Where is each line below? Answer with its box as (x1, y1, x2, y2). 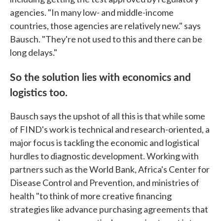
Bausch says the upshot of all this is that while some (10, 110, 205, 121)
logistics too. (10, 84, 68, 99)
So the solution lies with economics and (10, 69, 191, 84)
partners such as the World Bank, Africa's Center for (10, 163, 210, 175)
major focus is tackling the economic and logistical (10, 137, 199, 148)
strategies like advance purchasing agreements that (10, 203, 208, 215)
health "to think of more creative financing (10, 190, 172, 201)
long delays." (10, 46, 57, 58)
